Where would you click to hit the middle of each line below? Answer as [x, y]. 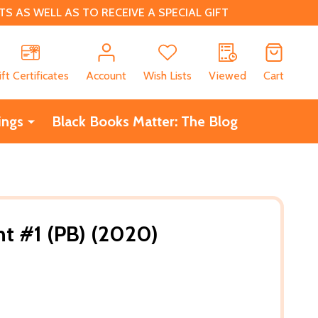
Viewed [227, 75]
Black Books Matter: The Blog [144, 121]
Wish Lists [168, 75]
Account [106, 75]
